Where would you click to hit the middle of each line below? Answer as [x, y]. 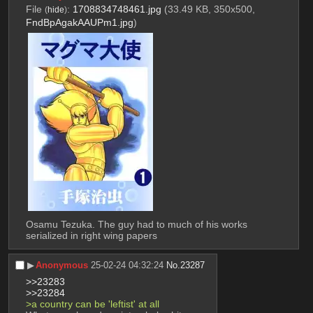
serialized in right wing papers [91, 236]
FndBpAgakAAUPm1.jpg [79, 23]
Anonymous [62, 265]
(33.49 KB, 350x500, [209, 9]
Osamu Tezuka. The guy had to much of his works [136, 225]
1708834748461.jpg [117, 9]
